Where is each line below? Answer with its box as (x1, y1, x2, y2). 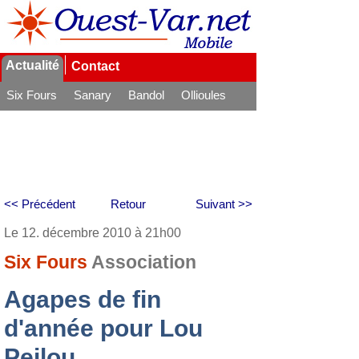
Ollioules (181, 88, 226, 102)
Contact (71, 59, 119, 73)
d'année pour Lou (4, 315, 203, 341)
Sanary (74, 88, 111, 102)
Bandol (128, 88, 164, 102)
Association (91, 252, 196, 272)
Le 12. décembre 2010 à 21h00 (4, 226, 181, 240)
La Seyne (6, 110, 56, 123)
